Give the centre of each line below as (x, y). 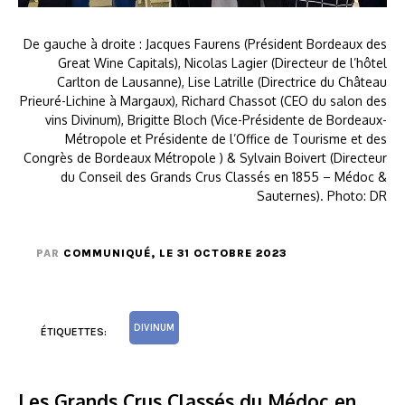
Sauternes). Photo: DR (322, 195)
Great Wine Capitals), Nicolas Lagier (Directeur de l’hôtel (222, 62)
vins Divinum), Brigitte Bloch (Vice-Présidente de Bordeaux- (216, 119)
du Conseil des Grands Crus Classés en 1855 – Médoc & (224, 176)
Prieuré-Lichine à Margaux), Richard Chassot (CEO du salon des (203, 100)
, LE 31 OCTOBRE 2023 (219, 253)
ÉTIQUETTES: (74, 331)
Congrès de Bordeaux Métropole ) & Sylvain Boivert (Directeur (205, 157)
